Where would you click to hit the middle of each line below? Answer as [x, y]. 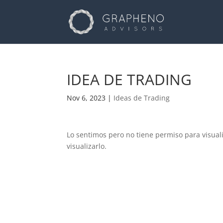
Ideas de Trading [142, 98]
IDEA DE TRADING [129, 79]
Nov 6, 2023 [86, 98]
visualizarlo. [87, 146]
